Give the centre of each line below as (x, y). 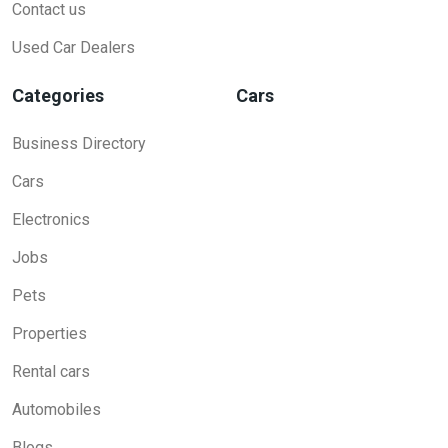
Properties (49, 334)
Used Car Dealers (73, 48)
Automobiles (56, 410)
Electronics (51, 220)
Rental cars (51, 372)
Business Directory (79, 144)
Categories (58, 96)
